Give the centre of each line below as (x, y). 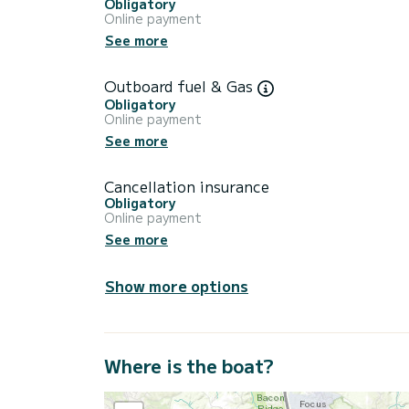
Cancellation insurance (187, 186)
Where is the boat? (189, 365)
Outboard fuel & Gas (181, 86)
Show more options (177, 285)
